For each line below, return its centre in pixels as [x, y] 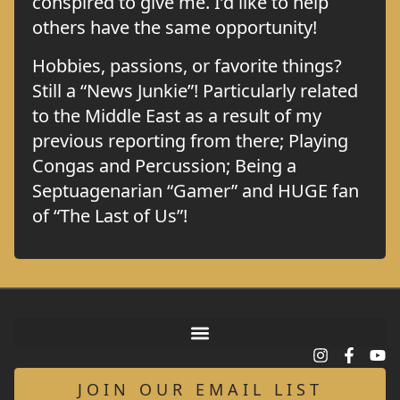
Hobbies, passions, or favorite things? [187, 65]
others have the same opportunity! [175, 28]
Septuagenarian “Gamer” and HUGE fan [196, 190]
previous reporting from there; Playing [190, 140]
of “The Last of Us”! [112, 215]
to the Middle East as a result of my [177, 115]
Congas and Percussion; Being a [164, 165]
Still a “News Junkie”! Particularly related [195, 90]
